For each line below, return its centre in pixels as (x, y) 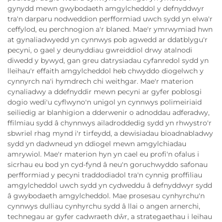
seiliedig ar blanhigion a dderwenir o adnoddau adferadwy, (109, 113)
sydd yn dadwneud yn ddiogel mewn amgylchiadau (97, 144)
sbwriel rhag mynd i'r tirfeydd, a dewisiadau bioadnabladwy (110, 134)
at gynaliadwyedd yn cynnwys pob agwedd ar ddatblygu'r (108, 40)
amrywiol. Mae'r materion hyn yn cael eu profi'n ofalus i (103, 154)
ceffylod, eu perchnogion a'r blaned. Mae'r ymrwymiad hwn (110, 29)
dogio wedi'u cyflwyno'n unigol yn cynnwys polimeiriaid (105, 102)
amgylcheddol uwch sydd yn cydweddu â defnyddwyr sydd (110, 186)
